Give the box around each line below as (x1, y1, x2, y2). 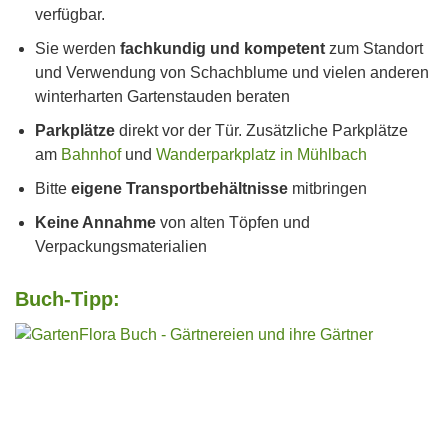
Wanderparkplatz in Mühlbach (156, 146, 367, 163)
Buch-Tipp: (15, 288, 120, 310)
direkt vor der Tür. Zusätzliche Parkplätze (115, 122, 408, 139)
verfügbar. (35, 6, 105, 23)
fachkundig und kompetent (120, 40, 325, 57)
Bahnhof (61, 146, 121, 163)
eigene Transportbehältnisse (71, 180, 288, 197)
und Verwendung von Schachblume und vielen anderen (35, 64, 429, 81)
